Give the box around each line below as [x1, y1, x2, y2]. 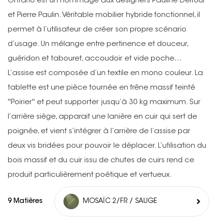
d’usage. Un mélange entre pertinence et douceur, [8, 41, 188, 48]
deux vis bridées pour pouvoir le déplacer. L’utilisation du [8, 142, 206, 150]
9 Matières [8, 198, 43, 205]
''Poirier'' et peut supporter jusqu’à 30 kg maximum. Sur [8, 99, 201, 107]
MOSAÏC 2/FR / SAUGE [83, 198, 157, 205]
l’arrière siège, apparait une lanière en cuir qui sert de [8, 113, 197, 121]
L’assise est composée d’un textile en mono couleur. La [8, 70, 203, 77]
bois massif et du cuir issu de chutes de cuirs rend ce [8, 157, 194, 165]
